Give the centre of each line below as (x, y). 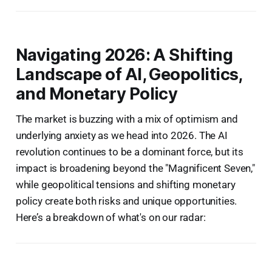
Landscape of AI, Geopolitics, (129, 74)
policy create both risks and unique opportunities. (126, 201)
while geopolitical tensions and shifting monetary (125, 184)
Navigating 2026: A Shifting (124, 55)
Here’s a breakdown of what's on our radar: (110, 217)
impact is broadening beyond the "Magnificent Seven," (135, 168)
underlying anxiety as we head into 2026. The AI (121, 135)
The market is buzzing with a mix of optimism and (127, 119)
